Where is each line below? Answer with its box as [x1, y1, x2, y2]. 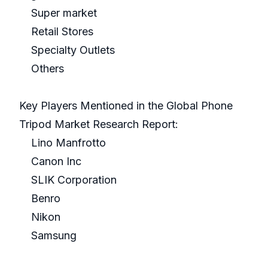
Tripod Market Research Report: [19, 118, 178, 131]
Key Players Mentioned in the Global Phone [19, 99, 233, 112]
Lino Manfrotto [19, 136, 106, 150]
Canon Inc [19, 155, 81, 168]
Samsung [19, 229, 77, 242]
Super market [19, 7, 97, 20]
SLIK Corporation [19, 173, 117, 187]
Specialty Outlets [19, 44, 115, 57]
